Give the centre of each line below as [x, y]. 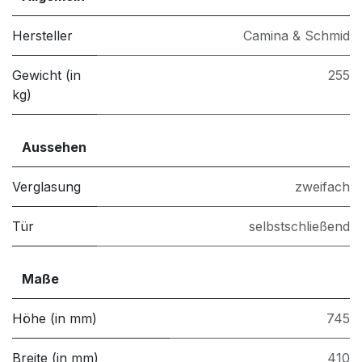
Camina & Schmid [297, 36]
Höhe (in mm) [55, 319]
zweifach [322, 187]
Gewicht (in [46, 76]
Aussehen [54, 147]
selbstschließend [299, 227]
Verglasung [46, 187]
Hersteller [42, 36]
